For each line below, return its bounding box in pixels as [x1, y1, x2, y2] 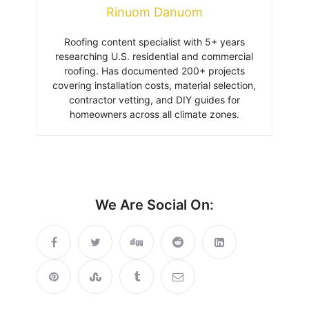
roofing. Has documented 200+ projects [63, 65, 245, 77]
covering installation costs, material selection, [52, 79, 257, 92]
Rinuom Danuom [106, 5, 203, 20]
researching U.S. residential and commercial [55, 50, 254, 63]
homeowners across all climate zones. [69, 108, 239, 121]
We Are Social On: [94, 197, 214, 214]
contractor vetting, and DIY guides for [68, 94, 240, 106]
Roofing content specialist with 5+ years [63, 36, 245, 48]
